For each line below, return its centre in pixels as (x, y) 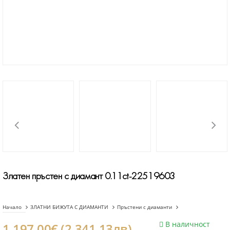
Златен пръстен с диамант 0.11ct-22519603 (89, 176)
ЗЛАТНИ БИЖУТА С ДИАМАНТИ (69, 207)
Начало (12, 207)
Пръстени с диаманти (145, 207)
